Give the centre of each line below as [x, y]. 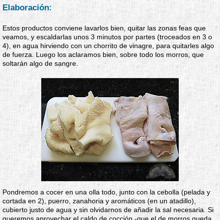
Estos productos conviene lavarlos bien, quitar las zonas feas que [104, 28]
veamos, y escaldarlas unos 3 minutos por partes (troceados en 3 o [107, 37]
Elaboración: [27, 7]
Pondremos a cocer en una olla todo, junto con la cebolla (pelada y [106, 192]
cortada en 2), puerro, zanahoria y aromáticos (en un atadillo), [99, 201]
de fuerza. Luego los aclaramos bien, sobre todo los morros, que [103, 55]
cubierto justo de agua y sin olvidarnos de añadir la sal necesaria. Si [108, 210]
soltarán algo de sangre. [40, 63]
